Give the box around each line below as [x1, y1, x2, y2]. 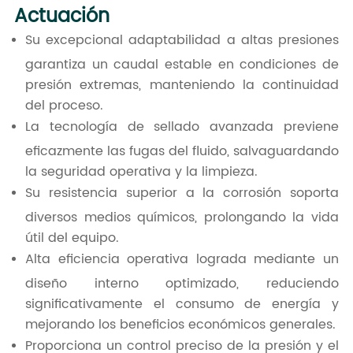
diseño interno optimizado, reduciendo [24, 273, 340, 292]
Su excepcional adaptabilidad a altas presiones [24, 30, 340, 51]
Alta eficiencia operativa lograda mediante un [24, 249, 340, 270]
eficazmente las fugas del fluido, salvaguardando [24, 141, 340, 159]
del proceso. [24, 95, 103, 113]
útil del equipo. [24, 228, 119, 246]
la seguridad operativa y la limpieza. [24, 162, 258, 180]
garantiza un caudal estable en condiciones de [24, 54, 340, 72]
